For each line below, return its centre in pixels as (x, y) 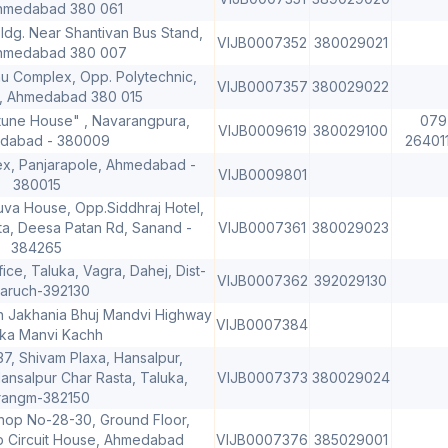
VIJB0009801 (262, 174)
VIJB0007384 (262, 324)
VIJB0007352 (262, 42)
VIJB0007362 (262, 280)
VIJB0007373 (262, 377)
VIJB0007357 (262, 86)
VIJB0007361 (262, 227)
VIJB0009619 (262, 130)
